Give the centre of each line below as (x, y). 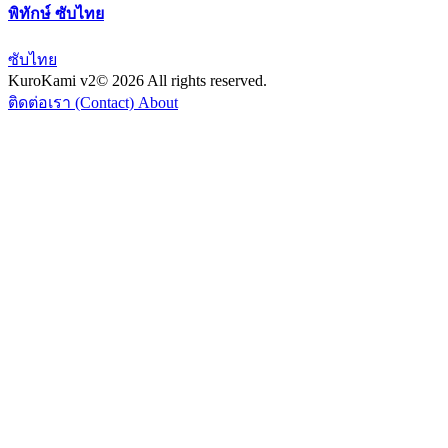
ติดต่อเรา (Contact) (73, 103)
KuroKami (44, 81)
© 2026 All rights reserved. (181, 81)
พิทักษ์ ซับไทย (56, 13)
